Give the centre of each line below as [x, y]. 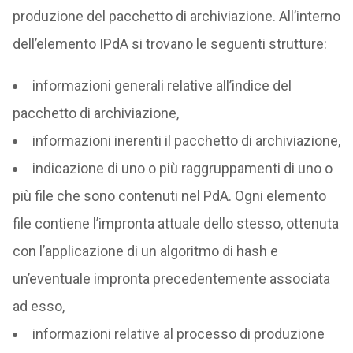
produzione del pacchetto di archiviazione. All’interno [176, 16]
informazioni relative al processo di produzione [178, 334]
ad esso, [38, 306]
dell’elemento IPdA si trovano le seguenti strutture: [169, 44]
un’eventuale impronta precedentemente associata [171, 279]
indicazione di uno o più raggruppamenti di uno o [182, 168]
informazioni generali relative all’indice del [162, 85]
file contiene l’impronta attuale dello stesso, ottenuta [175, 223]
